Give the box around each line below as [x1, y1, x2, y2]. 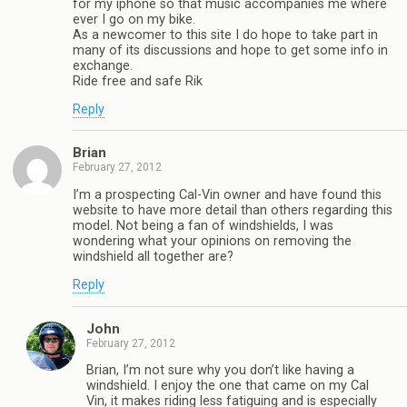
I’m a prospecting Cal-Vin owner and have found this [73, 186, 382, 203]
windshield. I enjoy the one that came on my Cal [86, 377, 369, 393]
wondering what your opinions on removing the [73, 233, 352, 249]
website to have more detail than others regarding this [73, 202, 392, 218]
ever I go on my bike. [73, 11, 195, 27]
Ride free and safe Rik [73, 73, 203, 89]
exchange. [73, 57, 133, 74]
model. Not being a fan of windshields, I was [73, 217, 333, 233]
